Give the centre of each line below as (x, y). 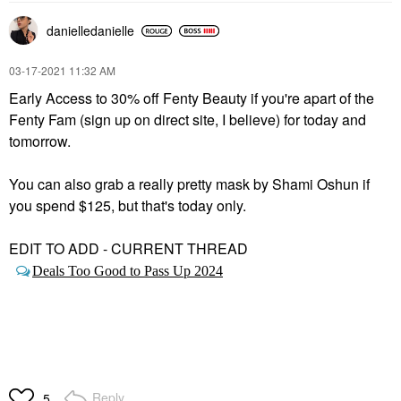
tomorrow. (40, 141)
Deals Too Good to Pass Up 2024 (128, 270)
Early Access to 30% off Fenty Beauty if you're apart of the (192, 98)
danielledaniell (87, 30)
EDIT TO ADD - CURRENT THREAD (128, 248)
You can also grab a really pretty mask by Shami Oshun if (189, 184)
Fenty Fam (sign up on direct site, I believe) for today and (188, 119)
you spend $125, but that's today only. (128, 205)
